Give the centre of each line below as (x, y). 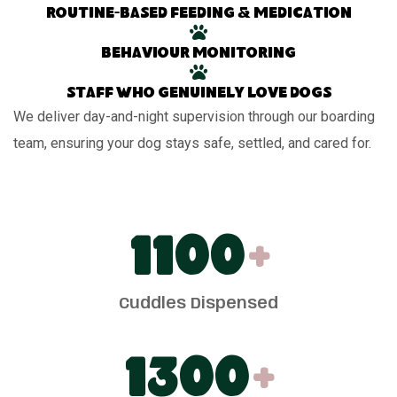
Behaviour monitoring (198, 54)
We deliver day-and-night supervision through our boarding (194, 116)
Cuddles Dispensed (198, 304)
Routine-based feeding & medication (198, 14)
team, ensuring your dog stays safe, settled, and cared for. (192, 143)
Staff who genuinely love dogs (198, 94)
